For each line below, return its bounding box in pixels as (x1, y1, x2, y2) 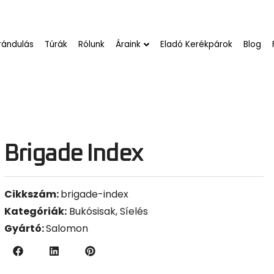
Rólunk (78, 34, 105, 46)
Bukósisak (69, 199, 116, 214)
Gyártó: (4, 217, 46, 231)
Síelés (120, 199, 149, 214)
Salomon (46, 217, 89, 231)
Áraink (116, 34, 141, 46)
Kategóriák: (4, 199, 67, 214)
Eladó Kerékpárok (160, 34, 233, 46)
